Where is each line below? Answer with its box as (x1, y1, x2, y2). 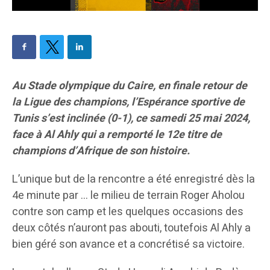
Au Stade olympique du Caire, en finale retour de (12, 78, 247, 95)
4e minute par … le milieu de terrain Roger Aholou (12, 187, 245, 204)
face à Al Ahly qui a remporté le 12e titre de (12, 127, 222, 143)
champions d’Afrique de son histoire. (12, 143, 190, 160)
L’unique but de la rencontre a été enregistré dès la (12, 171, 255, 188)
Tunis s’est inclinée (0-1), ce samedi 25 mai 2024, (12, 110, 250, 127)
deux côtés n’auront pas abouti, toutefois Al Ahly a (12, 220, 251, 237)
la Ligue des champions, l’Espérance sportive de (12, 94, 245, 111)
